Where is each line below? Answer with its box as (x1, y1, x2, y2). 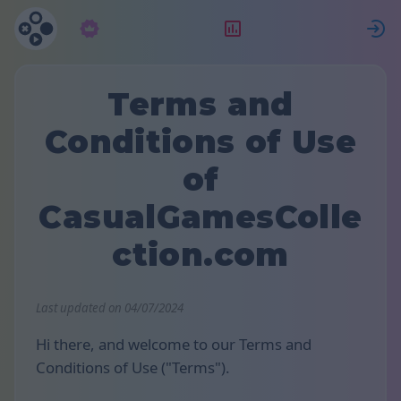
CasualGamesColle (38, 198, 363, 236)
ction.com (112, 235, 289, 274)
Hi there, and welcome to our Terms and (36, 334, 311, 355)
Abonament (107, 18, 189, 38)
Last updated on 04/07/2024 (36, 299, 183, 316)
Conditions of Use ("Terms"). (36, 357, 230, 379)
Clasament (251, 18, 324, 38)
